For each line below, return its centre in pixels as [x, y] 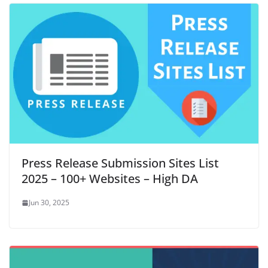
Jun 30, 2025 [49, 202]
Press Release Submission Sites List [120, 163]
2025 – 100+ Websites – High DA [110, 179]
